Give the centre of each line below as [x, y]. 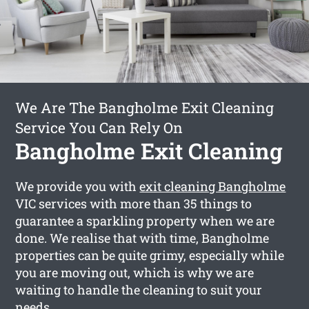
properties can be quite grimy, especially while [150, 255]
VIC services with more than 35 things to [134, 203]
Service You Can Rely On [99, 127]
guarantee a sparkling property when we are [145, 220]
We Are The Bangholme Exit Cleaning [145, 107]
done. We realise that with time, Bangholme [142, 238]
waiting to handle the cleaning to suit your [139, 289]
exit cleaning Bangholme [213, 186]
